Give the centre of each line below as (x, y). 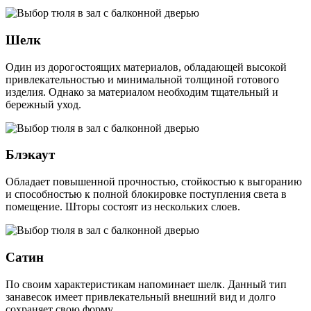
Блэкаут (30, 155)
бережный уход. (43, 104)
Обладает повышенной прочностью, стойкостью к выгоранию (154, 182)
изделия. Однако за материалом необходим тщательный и (142, 92)
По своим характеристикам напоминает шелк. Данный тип (146, 284)
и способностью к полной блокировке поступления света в (146, 194)
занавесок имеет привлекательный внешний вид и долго (141, 296)
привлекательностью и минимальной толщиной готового (142, 79)
